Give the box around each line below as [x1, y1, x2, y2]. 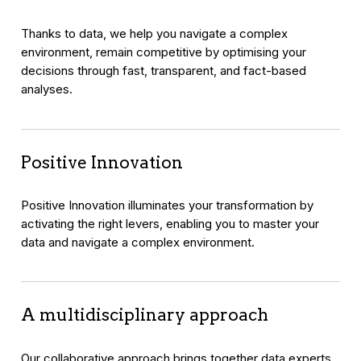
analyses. [21, 81, 73, 97]
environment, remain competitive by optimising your [21, 44, 307, 60]
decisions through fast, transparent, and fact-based [21, 63, 307, 78]
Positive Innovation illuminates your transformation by [21, 197, 314, 213]
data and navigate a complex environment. [21, 234, 255, 250]
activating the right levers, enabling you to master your [21, 215, 320, 231]
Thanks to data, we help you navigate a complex [21, 26, 288, 41]
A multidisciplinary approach [21, 305, 269, 326]
